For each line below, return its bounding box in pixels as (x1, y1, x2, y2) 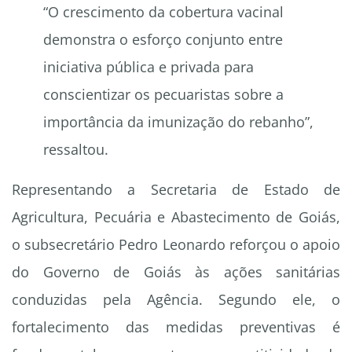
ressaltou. (43, 140, 108, 159)
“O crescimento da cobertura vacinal (43, 2, 284, 22)
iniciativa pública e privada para (43, 57, 254, 77)
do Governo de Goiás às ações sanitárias (12, 262, 340, 282)
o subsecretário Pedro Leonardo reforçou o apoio (12, 235, 340, 255)
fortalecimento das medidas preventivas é (12, 317, 340, 337)
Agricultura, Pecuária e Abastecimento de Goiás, (12, 207, 340, 227)
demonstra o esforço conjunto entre (43, 30, 283, 49)
